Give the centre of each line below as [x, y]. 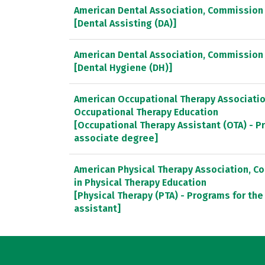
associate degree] [116, 138]
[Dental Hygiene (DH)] [123, 67]
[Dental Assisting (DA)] [125, 23]
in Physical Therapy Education [140, 182]
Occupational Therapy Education [146, 112]
